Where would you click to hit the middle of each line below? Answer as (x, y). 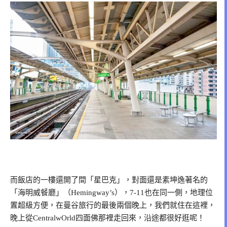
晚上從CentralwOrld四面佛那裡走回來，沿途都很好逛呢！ (107, 218)
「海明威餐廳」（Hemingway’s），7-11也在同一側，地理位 (111, 192)
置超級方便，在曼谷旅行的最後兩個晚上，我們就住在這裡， (113, 205)
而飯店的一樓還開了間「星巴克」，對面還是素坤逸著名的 (109, 180)
